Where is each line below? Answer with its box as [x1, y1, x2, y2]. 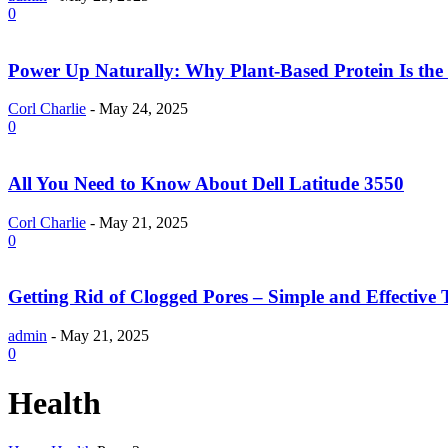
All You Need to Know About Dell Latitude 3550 [8, 173, 404, 195]
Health [8, 384, 101, 421]
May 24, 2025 [99, 100, 188, 118]
